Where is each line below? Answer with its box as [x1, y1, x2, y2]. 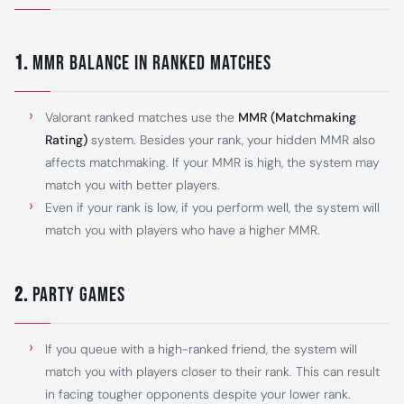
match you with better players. [45, 177, 220, 193]
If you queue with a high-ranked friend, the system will [45, 341, 357, 357]
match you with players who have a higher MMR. [45, 222, 320, 238]
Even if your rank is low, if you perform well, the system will [45, 199, 380, 216]
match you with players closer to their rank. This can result [45, 363, 380, 380]
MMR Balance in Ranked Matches [32, 51, 271, 76]
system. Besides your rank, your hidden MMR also [87, 132, 375, 148]
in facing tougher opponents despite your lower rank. [45, 386, 351, 402]
